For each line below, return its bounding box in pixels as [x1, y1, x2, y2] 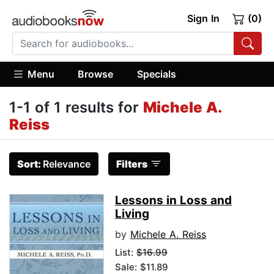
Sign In [187, 12, 220, 24]
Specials [136, 67, 176, 80]
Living [115, 207, 149, 221]
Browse [78, 67, 114, 80]
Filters [116, 158, 147, 171]
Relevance [43, 158, 91, 171]
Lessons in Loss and [115, 193, 232, 208]
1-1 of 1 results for [9, 98, 143, 117]
